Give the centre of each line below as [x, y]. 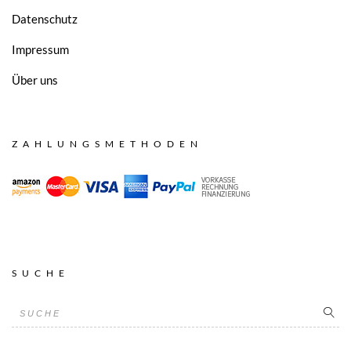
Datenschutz [45, 18]
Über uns [35, 80]
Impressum [40, 49]
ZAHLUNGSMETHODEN [107, 143]
